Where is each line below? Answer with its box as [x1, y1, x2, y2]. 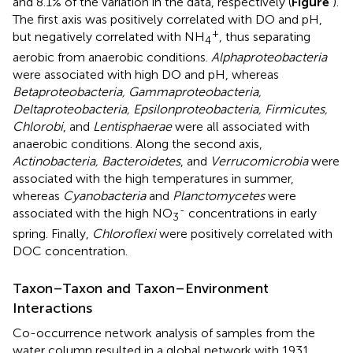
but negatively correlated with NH [13, 28, 205, 44]
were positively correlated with [156, 226, 333, 241]
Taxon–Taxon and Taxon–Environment [13, 280, 269, 297]
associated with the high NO [13, 205, 173, 221]
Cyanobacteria [63, 188, 146, 203]
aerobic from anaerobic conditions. [13, 49, 211, 65]
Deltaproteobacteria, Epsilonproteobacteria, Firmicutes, [13, 101, 328, 117]
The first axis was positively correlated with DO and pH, [13, 11, 322, 27]
